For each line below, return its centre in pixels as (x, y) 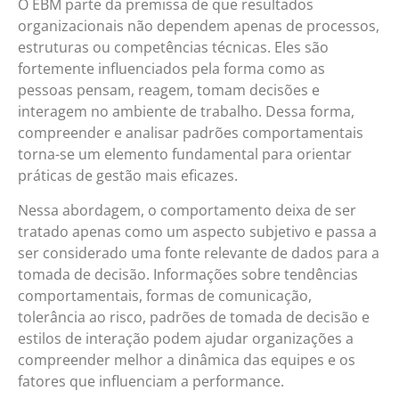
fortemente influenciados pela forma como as (171, 69)
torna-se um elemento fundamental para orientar (185, 155)
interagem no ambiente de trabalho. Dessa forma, (186, 112)
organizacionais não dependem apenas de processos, (199, 26)
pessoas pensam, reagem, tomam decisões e (169, 90)
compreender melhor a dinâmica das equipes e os (187, 359)
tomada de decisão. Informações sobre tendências (188, 274)
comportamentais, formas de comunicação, (165, 295)
